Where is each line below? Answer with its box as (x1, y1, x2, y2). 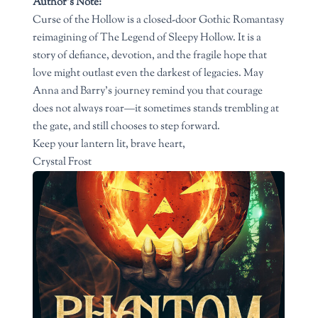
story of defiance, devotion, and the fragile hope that (33, 48, 268, 64)
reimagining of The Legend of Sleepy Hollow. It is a (33, 30, 262, 46)
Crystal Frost (33, 154, 92, 170)
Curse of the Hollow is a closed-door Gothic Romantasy (33, 12, 285, 28)
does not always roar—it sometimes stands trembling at (33, 101, 280, 117)
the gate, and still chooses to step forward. (33, 119, 221, 135)
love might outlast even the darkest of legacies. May (33, 65, 264, 82)
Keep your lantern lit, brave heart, (33, 136, 186, 153)
